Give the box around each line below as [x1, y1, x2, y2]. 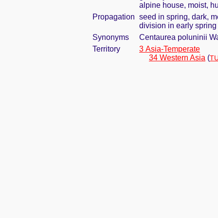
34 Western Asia [149, 54, 205, 62]
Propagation [92, 13, 135, 21]
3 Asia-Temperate [139, 45, 200, 53]
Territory [92, 45, 120, 53]
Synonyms [92, 33, 129, 41]
